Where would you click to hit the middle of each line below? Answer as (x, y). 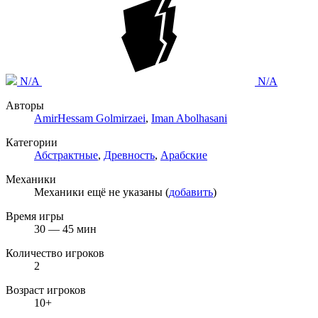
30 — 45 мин (65, 229)
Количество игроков (55, 253)
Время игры (35, 216)
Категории (32, 142)
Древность (129, 155)
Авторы (25, 105)
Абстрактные (66, 155)
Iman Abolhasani (189, 118)
